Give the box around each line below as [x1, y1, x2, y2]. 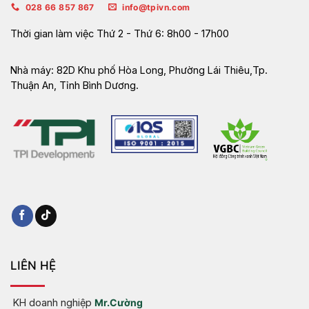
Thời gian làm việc [10, 28, 97, 40]
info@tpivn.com [122, 1, 190, 12]
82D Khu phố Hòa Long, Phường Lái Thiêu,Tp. [54, 64, 268, 77]
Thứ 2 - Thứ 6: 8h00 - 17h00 [97, 28, 229, 40]
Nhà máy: [10, 64, 54, 77]
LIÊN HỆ [10, 258, 56, 273]
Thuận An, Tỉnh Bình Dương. [10, 79, 139, 92]
